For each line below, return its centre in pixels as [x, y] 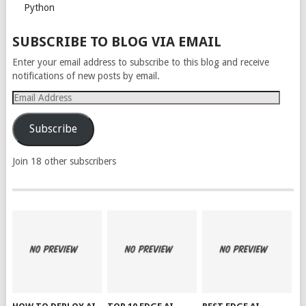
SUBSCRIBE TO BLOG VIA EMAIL [116, 41]
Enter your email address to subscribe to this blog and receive [140, 62]
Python [39, 7]
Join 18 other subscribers [64, 161]
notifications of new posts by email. [86, 75]
